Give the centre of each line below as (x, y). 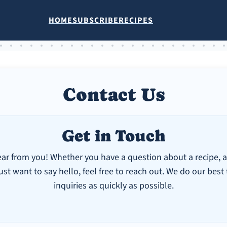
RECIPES (136, 20)
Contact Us (113, 94)
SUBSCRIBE (96, 20)
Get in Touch (113, 136)
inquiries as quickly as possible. (113, 186)
